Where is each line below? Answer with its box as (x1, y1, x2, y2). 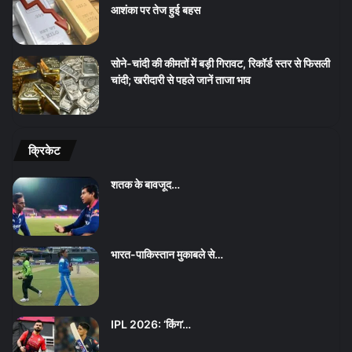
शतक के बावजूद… (111, 177, 180, 191)
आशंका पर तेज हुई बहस (111, 2, 200, 16)
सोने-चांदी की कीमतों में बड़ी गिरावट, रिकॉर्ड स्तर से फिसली (111, 56, 330, 70)
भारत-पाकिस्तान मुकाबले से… (111, 247, 223, 261)
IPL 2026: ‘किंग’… (111, 317, 191, 331)
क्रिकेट (28, 142, 60, 158)
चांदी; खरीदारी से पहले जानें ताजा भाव (111, 72, 251, 86)
